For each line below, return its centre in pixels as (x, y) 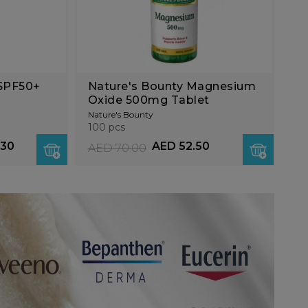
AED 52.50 (180, 146)
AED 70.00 (117, 148)
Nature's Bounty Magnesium (172, 86)
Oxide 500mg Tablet (148, 100)
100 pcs (106, 127)
